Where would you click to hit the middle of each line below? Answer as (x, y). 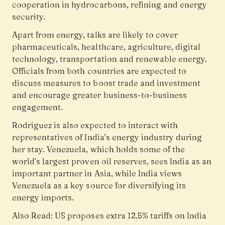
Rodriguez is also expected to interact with (95, 125)
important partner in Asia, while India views (97, 174)
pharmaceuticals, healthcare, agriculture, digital (106, 47)
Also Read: (34, 216)
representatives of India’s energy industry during (107, 137)
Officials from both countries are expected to (99, 71)
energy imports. (43, 198)
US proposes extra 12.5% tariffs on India (131, 216)
